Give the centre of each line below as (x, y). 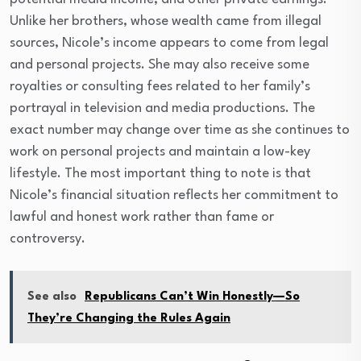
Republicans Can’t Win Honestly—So (192, 297)
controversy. (48, 239)
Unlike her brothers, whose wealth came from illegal (166, 21)
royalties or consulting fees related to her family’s (160, 86)
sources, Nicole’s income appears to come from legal (169, 43)
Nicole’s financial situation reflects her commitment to (174, 195)
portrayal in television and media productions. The (162, 108)
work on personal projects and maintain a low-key (160, 151)
